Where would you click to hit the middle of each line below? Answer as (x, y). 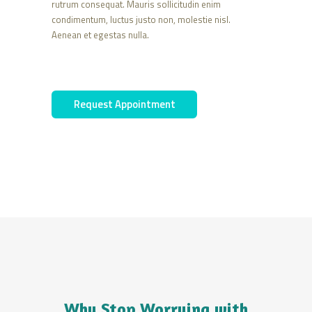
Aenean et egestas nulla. (100, 34)
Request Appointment (124, 104)
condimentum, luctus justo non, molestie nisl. (141, 19)
